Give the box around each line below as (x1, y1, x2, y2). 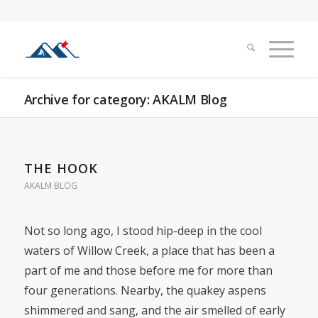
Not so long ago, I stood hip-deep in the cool (23, 222, 262, 238)
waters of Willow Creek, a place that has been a (23, 242, 275, 258)
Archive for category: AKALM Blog (23, 91, 227, 108)
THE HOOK (23, 160, 98, 177)
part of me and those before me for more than (23, 262, 273, 278)
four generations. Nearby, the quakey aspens (23, 282, 266, 298)
